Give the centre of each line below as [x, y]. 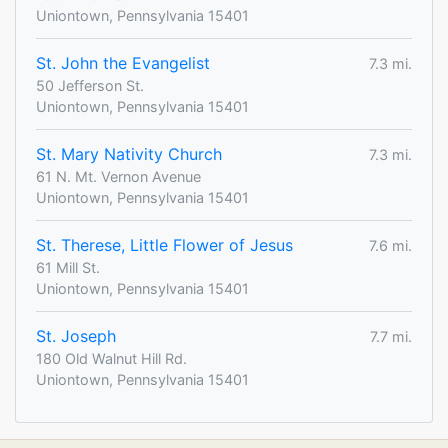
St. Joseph [76, 336]
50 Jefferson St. [90, 86]
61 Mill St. [68, 268]
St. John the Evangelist [123, 63]
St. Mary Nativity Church [129, 154]
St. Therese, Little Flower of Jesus [164, 245]
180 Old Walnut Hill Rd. [111, 359]
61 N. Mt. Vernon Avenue [118, 177]
